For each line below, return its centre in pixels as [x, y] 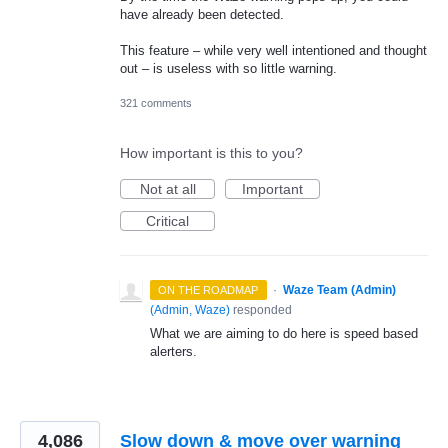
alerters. [173, 352]
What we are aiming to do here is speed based [284, 334]
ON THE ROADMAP [208, 290]
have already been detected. [202, 14]
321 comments [156, 103]
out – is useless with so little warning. [228, 69]
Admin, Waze [190, 310]
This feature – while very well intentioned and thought [273, 51]
